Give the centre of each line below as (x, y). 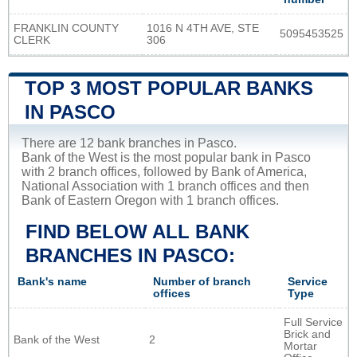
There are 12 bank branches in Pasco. (129, 143)
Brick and (307, 334)
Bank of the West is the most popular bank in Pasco (166, 157)
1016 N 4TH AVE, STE (203, 28)
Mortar (300, 346)
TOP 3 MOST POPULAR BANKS (169, 88)
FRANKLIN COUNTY (66, 28)
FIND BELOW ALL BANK (137, 231)
